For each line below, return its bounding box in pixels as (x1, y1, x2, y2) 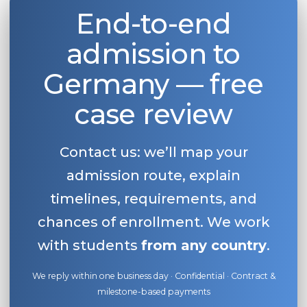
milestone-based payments (97, 286, 210, 297)
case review (74, 97, 233, 131)
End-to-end (75, 7, 231, 40)
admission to (66, 37, 241, 71)
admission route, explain (66, 167, 241, 184)
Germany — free (43, 67, 264, 101)
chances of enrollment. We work (37, 214, 270, 230)
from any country (140, 237, 267, 254)
